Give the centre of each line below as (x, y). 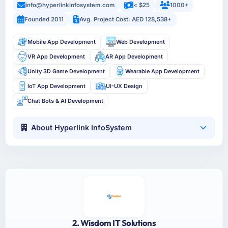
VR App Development (56, 56)
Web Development (140, 41)
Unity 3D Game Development (66, 71)
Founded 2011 (44, 19)
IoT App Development (57, 86)
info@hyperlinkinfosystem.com (70, 5)
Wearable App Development (162, 71)
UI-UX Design (124, 86)
